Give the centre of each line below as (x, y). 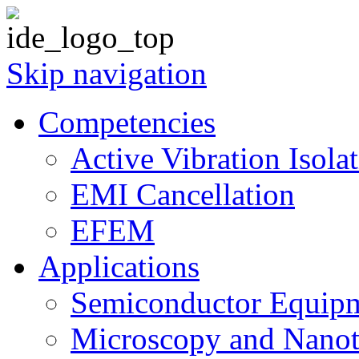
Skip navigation (107, 73)
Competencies (127, 122)
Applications (119, 266)
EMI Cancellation (183, 194)
